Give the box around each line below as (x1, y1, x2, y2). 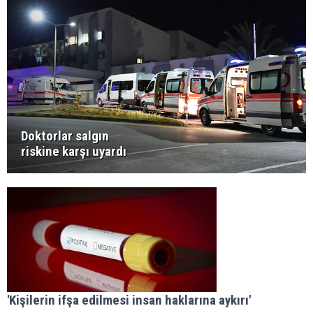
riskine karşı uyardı (21, 143, 126, 160)
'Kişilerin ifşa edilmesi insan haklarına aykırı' (7, 292, 251, 309)
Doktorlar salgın (21, 128, 109, 145)
